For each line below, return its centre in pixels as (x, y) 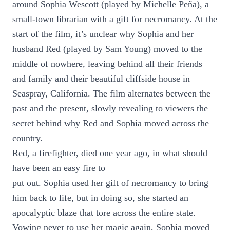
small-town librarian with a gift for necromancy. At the (115, 19)
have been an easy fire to (59, 168)
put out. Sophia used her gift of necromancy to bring (110, 183)
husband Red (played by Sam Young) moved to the (107, 49)
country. (27, 138)
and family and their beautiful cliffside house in (101, 79)
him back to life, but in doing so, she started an (100, 198)
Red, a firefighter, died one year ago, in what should (110, 153)
